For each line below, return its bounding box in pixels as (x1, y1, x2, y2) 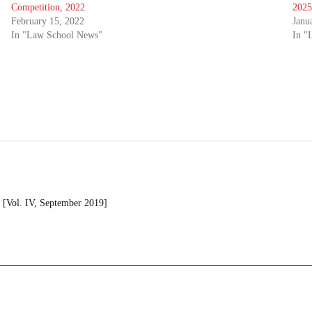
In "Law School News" (10, 30, 102, 41)
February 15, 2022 (10, 16, 84, 27)
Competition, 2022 (10, 2, 85, 13)
